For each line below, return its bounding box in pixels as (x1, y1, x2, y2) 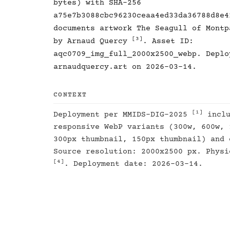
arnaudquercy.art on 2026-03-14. (53, 62, 197, 71)
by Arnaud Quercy (53, 36, 132, 46)
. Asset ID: (143, 36, 194, 46)
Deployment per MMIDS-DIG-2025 (53, 110, 192, 119)
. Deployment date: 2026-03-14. (64, 159, 203, 168)
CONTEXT (53, 91, 87, 99)
